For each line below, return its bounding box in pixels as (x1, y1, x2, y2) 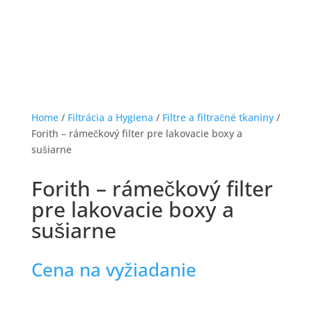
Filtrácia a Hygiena (67, 111, 153, 125)
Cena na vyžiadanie (31, 257, 196, 283)
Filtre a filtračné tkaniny (162, 111, 274, 125)
